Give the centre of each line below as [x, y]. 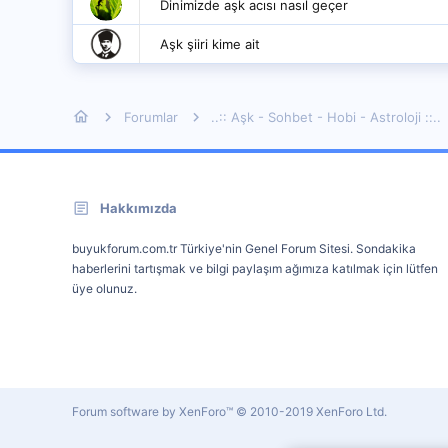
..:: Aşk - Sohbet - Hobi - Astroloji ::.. [326, 116]
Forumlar [150, 116]
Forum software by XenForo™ [154, 411]
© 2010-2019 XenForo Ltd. [311, 411]
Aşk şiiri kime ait [210, 44]
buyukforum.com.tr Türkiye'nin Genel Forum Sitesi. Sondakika [244, 248]
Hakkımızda [138, 208]
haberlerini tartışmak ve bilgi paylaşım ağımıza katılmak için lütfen [255, 268]
